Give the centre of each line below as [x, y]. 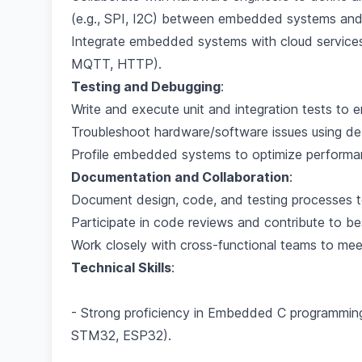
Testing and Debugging [146, 86]
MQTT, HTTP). [116, 64]
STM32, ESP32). [121, 335]
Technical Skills [121, 267]
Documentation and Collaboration [180, 177]
